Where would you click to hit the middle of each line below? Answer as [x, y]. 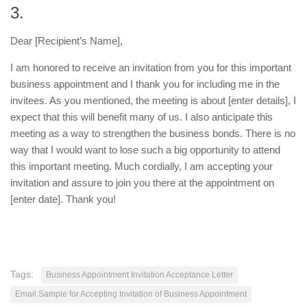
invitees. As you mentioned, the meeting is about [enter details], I [153, 101]
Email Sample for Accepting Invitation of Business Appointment [131, 294]
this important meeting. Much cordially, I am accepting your [142, 167]
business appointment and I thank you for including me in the [145, 84]
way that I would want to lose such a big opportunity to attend [145, 150]
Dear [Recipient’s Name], [66, 41]
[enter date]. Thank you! [63, 199]
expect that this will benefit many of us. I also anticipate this [142, 117]
